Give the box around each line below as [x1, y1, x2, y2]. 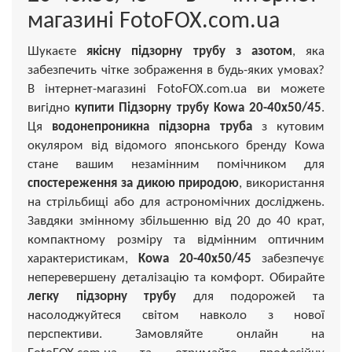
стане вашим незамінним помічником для [27, 157, 324, 171]
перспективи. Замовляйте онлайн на [27, 327, 324, 341]
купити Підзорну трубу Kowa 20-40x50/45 [75, 101, 322, 115]
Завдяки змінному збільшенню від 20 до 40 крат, [27, 214, 324, 228]
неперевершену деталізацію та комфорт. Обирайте [27, 270, 324, 284]
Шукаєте [27, 44, 87, 58]
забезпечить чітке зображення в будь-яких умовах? [27, 63, 324, 77]
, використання [239, 176, 324, 190]
